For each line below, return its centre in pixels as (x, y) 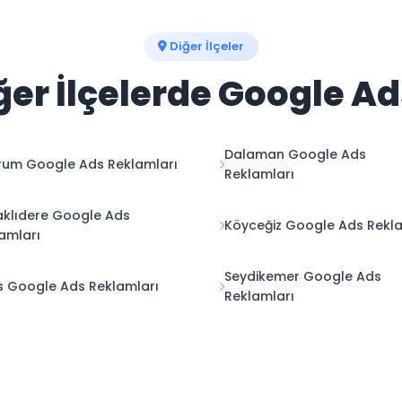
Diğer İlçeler (205, 46)
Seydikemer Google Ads (303, 276)
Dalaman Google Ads (295, 154)
